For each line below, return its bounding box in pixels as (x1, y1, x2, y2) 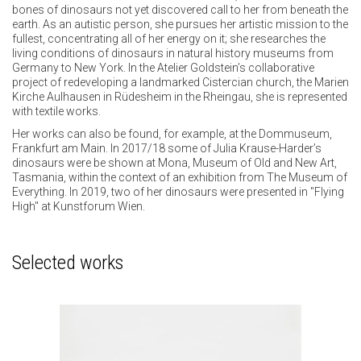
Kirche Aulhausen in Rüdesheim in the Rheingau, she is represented (12, 90, 347, 104)
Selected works (12, 251, 123, 275)
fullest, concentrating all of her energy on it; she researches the (12, 32, 326, 46)
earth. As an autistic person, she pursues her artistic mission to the (12, 18, 348, 31)
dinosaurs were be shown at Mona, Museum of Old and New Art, (12, 156, 337, 170)
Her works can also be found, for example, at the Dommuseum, (12, 127, 332, 141)
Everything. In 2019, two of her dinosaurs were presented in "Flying (12, 185, 344, 199)
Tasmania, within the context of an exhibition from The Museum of (12, 171, 347, 185)
